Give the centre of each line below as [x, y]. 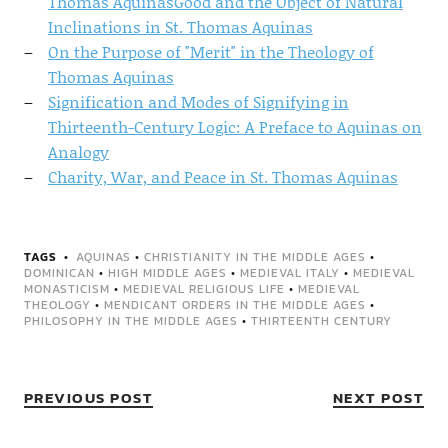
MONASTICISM [66, 289]
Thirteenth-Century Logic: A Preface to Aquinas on [234, 126]
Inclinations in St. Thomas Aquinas [180, 26]
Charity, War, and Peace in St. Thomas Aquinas [222, 176]
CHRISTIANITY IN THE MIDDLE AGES [254, 257]
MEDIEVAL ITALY [289, 273]
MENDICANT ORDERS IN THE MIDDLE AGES [234, 305]
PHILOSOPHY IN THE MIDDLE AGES [130, 321]
